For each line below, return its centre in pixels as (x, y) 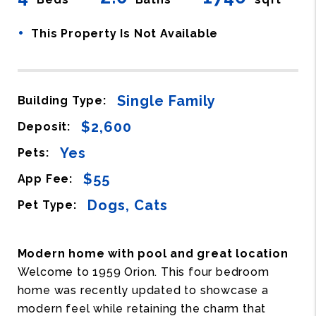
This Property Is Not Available (125, 33)
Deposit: (44, 127)
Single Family (166, 101)
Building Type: (62, 101)
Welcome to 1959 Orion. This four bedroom (143, 272)
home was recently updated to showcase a (143, 290)
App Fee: (45, 179)
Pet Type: (47, 205)
